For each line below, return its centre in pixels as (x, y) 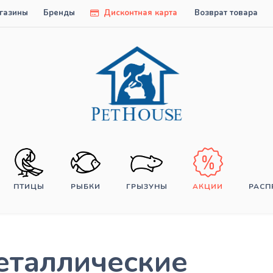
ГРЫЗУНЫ (147, 187)
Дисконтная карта (139, 13)
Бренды (59, 13)
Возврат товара (226, 13)
